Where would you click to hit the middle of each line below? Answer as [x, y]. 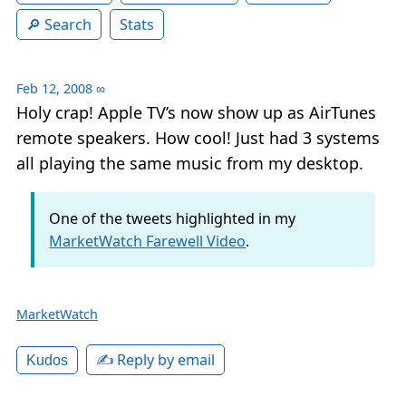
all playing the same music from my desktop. [190, 164]
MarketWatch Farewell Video [148, 241]
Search [68, 25]
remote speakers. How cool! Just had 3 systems [198, 138]
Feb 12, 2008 [54, 89]
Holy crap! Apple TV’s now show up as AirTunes [196, 113]
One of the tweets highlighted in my [173, 218]
